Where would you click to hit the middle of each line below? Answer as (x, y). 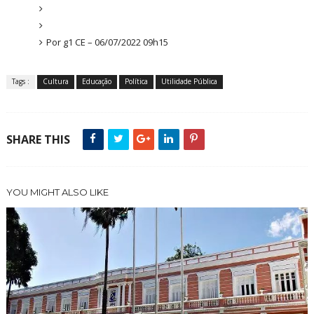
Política (136, 82)
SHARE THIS (38, 140)
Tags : (20, 82)
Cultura (55, 82)
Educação (96, 82)
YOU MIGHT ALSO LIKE (57, 192)
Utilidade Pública (189, 82)
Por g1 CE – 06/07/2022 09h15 (109, 42)
